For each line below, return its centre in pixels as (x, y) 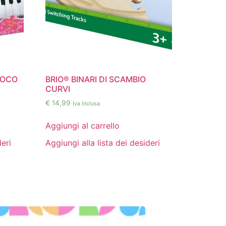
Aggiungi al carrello (83, 125)
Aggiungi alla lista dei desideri (103, 143)
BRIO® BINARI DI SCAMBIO (96, 79)
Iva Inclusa (87, 103)
